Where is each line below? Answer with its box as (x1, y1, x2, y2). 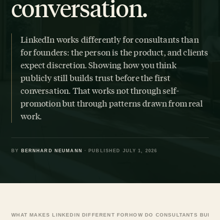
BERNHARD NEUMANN (21, 148, 82, 153)
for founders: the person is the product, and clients (21, 47, 209, 58)
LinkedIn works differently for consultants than (21, 34, 199, 45)
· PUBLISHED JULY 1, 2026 (82, 148, 158, 153)
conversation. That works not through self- (21, 85, 179, 96)
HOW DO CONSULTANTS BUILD (129, 212, 218, 218)
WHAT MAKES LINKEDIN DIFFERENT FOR (11, 212, 129, 218)
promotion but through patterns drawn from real (21, 98, 203, 109)
